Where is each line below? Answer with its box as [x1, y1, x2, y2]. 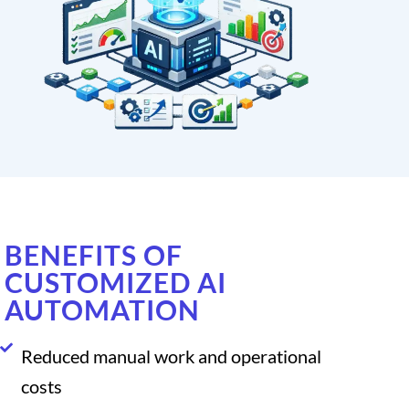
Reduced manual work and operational [20, 344, 321, 367]
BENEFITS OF [5, 237, 183, 271]
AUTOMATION [5, 292, 200, 326]
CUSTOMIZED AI [5, 265, 226, 299]
